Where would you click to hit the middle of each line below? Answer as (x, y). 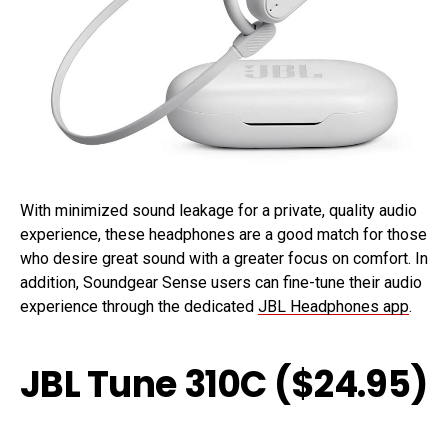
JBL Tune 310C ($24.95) (224, 385)
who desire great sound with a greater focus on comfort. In (224, 259)
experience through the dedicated (139, 307)
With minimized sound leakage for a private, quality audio (218, 211)
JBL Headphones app (333, 307)
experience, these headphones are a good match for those (223, 235)
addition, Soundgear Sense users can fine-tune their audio (221, 283)
